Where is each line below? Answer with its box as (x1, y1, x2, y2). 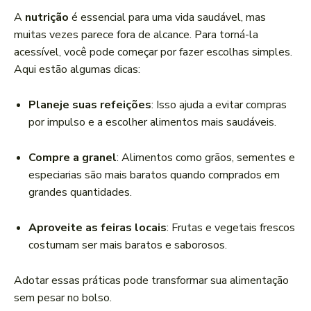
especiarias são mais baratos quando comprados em (28, 167, 280, 183)
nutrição (25, 10, 69, 26)
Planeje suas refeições (28, 97, 151, 113)
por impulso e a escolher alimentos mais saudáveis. (28, 115, 276, 131)
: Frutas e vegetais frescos (167, 220, 295, 236)
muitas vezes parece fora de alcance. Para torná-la (14, 27, 258, 43)
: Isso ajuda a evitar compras (151, 97, 287, 113)
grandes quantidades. (28, 185, 132, 201)
